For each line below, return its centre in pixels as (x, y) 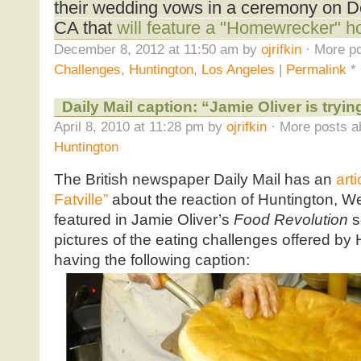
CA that (85, 29)
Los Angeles (238, 70)
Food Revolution (290, 219)
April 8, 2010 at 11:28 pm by (140, 126)
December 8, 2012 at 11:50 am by (157, 50)
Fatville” (81, 199)
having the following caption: (151, 259)
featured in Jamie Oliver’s (143, 219)
